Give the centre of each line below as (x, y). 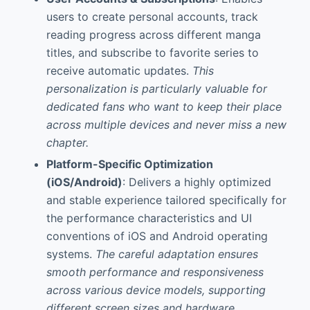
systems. (71, 254)
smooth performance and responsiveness (155, 272)
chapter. (67, 143)
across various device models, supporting (156, 290)
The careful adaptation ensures (176, 254)
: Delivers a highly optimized (197, 182)
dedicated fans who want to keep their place (164, 107)
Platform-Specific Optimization (129, 164)
